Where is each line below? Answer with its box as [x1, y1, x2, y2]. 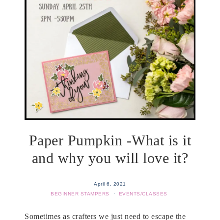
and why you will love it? [31, 150, 189, 166]
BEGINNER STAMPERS [51, 191, 110, 197]
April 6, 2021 [94, 181, 126, 187]
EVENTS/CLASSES [118, 191, 167, 197]
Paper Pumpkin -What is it [28, 132, 192, 149]
